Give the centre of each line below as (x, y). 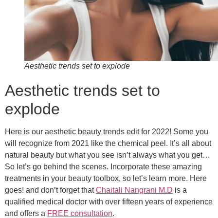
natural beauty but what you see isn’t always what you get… (108, 155)
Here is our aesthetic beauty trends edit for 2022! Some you (107, 132)
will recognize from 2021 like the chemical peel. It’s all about (108, 144)
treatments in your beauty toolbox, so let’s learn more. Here (106, 179)
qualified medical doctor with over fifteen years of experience (109, 202)
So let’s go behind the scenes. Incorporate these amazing (103, 167)
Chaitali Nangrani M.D (134, 190)
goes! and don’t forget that (50, 190)
